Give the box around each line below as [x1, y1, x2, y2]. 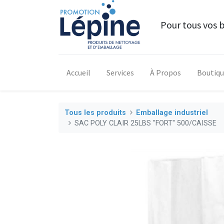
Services [106, 67, 134, 77]
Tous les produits [64, 108, 126, 117]
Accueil [66, 67, 90, 77]
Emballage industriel [136, 108, 208, 117]
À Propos [150, 67, 181, 77]
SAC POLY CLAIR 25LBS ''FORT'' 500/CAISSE [74, 118, 217, 127]
